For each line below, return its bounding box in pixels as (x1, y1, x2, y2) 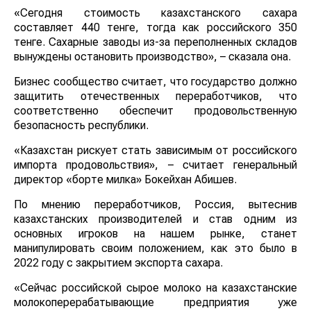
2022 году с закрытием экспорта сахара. (14, 256, 223, 270)
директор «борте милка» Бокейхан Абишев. (14, 173, 237, 187)
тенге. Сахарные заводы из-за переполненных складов (14, 35, 297, 49)
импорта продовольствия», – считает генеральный (14, 158, 297, 172)
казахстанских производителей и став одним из (14, 212, 297, 226)
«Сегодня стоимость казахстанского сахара (14, 6, 297, 20)
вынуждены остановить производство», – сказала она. (14, 50, 291, 64)
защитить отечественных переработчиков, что (14, 90, 297, 103)
